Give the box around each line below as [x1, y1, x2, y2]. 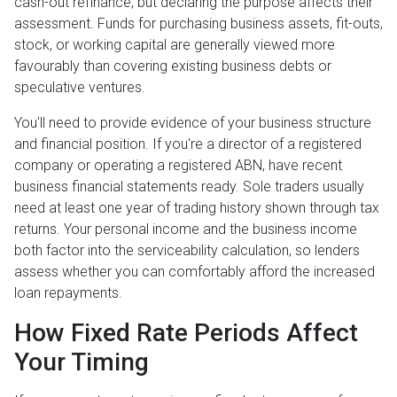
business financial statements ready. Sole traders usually [14, 178, 364, 196]
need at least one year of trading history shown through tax [14, 199, 379, 217]
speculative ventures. [14, 79, 145, 97]
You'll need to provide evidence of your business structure [14, 114, 371, 132]
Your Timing [14, 347, 149, 378]
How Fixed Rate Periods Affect [14, 318, 358, 348]
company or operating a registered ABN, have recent [14, 157, 342, 175]
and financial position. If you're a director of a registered [14, 136, 362, 153]
